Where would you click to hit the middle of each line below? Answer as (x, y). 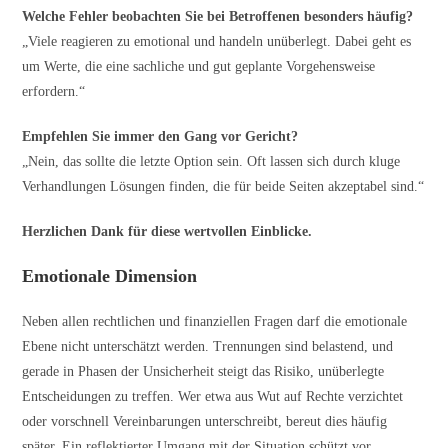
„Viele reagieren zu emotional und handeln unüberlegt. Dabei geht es (217, 41)
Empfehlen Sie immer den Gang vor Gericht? (160, 136)
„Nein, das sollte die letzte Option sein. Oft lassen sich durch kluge (211, 161)
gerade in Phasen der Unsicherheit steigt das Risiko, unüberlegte (203, 371)
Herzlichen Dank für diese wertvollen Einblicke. (167, 231)
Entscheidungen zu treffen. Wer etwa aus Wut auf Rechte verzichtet (213, 396)
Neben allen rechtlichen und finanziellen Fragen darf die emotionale (215, 321)
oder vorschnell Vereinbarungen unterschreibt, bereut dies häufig (205, 421)
